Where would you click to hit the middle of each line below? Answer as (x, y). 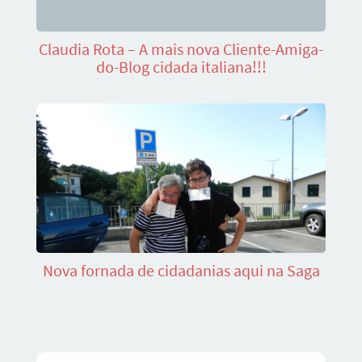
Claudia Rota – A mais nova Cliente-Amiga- (181, 49)
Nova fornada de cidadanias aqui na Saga (181, 270)
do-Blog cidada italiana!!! (181, 67)
